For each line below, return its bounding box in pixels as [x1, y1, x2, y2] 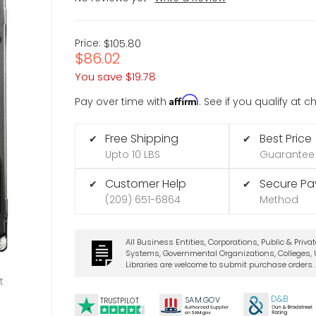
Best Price [259, 130, 312, 147]
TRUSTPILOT [100, 296, 139, 307]
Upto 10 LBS [105, 147, 161, 162]
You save [75, 68, 123, 84]
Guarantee [259, 147, 315, 162]
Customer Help [105, 176, 187, 193]
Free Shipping [105, 130, 179, 147]
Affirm [169, 93, 200, 106]
